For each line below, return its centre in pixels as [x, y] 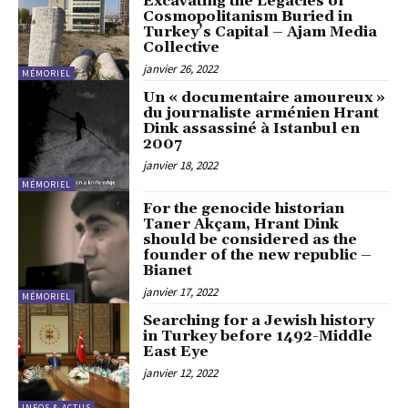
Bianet [168, 271]
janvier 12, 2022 [181, 372]
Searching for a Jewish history [259, 320]
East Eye [176, 351]
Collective [182, 48]
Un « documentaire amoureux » [265, 97]
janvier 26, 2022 [181, 69]
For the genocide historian [244, 209]
